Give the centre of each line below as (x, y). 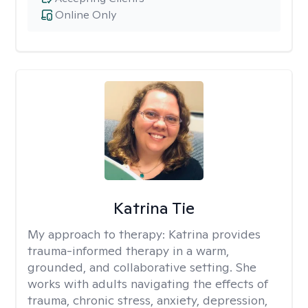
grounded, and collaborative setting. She (142, 267)
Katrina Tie (154, 208)
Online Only (86, 15)
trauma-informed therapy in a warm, (128, 251)
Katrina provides (214, 234)
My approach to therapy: (98, 234)
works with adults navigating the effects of (148, 284)
